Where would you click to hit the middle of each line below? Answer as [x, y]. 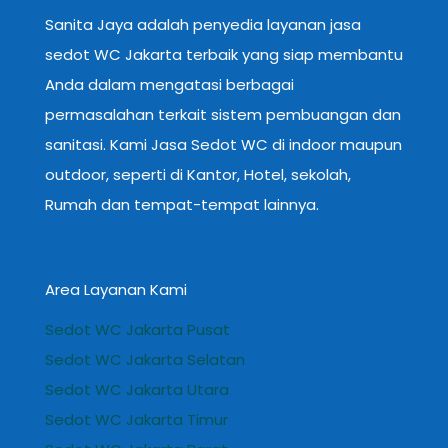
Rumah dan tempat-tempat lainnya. [182, 204]
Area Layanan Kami [116, 289]
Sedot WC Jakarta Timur [136, 419]
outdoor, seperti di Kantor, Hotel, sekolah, [198, 174]
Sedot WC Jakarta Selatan [145, 359]
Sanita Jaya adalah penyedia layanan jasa [203, 24]
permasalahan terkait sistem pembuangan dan [223, 114]
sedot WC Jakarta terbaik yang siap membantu [224, 54]
